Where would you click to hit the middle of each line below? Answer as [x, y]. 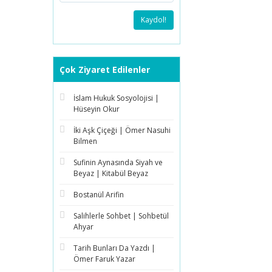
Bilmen [85, 141]
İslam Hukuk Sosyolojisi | [116, 98]
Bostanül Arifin [99, 195]
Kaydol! [154, 20]
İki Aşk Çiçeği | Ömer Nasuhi [122, 130]
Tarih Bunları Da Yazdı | [114, 248]
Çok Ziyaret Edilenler [105, 70]
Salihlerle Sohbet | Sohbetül [121, 216]
